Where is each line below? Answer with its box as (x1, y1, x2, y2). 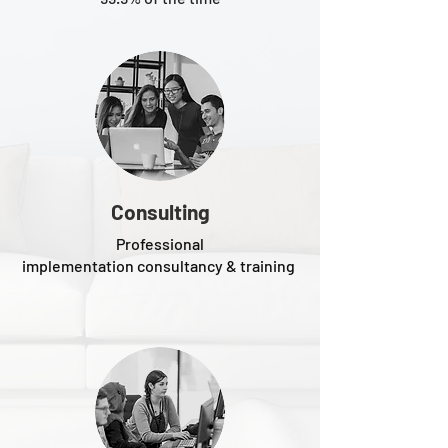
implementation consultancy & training (22, 256, 298, 275)
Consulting (110, 199, 210, 224)
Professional (113, 234, 207, 253)
